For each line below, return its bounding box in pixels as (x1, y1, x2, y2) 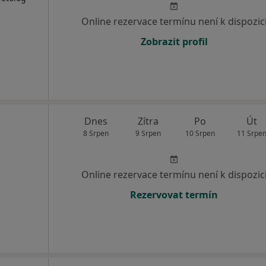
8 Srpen (83, 128, 109, 138)
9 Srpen (135, 128, 161, 138)
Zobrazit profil (140, 35, 208, 48)
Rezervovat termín (130, 188, 218, 201)
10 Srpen (185, 128, 215, 138)
